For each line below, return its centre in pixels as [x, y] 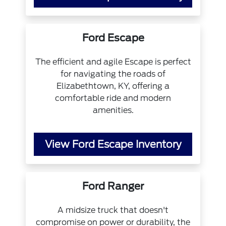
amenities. [113, 110]
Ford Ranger [113, 186]
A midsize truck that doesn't [113, 210]
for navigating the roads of [113, 74]
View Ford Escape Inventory [113, 144]
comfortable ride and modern [113, 98]
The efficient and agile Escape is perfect [113, 62]
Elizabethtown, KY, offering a [113, 86]
